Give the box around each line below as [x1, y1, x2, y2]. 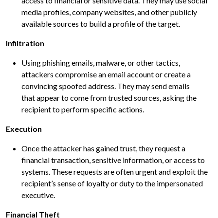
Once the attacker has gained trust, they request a [21, 144, 185, 153]
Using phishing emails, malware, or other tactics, [21, 58, 180, 68]
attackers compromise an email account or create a [21, 70, 191, 79]
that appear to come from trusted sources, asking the [21, 93, 197, 103]
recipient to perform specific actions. [21, 105, 144, 114]
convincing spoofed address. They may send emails [21, 81, 190, 91]
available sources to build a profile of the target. [21, 19, 180, 29]
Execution [6, 124, 42, 134]
